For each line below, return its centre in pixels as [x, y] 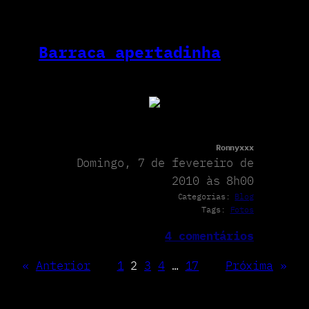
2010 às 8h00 [213, 180]
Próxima [249, 265]
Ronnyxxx [235, 147]
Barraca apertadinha [130, 52]
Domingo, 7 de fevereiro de [165, 162]
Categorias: [206, 196]
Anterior [63, 265]
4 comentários [209, 236]
